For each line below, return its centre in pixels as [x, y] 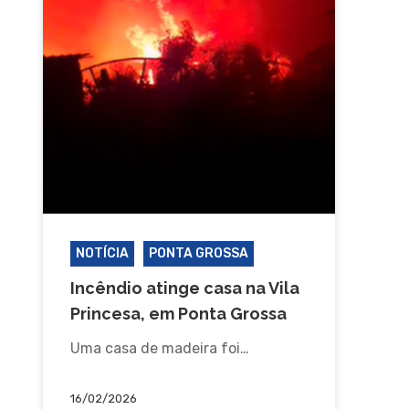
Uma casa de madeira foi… [159, 348]
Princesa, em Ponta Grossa [178, 313]
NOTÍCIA [102, 253]
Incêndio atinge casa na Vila [184, 288]
